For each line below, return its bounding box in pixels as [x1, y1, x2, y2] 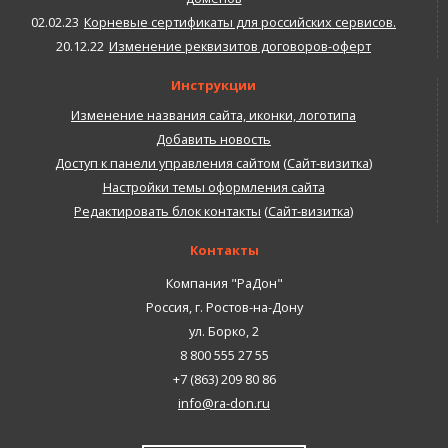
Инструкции [171, 75, 256, 94]
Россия [145, 297, 189, 316]
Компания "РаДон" [165, 273, 283, 292]
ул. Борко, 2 [189, 321, 259, 340]
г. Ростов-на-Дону [194, 297, 303, 316]
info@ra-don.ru [178, 393, 270, 412]
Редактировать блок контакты [74, 201, 261, 220]
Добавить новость [156, 129, 271, 148]
